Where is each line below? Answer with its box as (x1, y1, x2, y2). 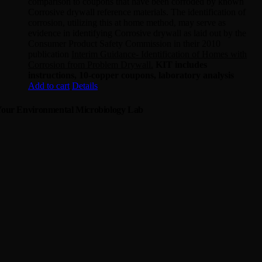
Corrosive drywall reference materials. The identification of (28, 7, 246, 18)
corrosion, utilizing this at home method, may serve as (28, 18, 226, 28)
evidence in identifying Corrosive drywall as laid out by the (28, 28, 246, 39)
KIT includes (156, 60, 207, 70)
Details (72, 81, 98, 91)
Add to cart (28, 81, 70, 91)
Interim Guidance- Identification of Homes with (71, 49, 247, 60)
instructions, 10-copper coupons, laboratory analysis (28, 70, 236, 81)
